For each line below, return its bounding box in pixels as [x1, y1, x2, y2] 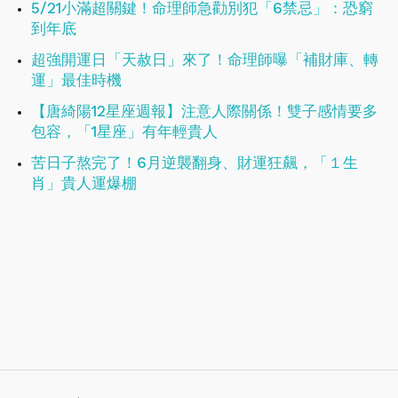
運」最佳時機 [31, 70, 122, 89]
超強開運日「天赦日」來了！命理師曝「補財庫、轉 [31, 50, 378, 68]
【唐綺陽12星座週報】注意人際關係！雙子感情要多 [31, 101, 378, 120]
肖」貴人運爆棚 [31, 173, 137, 192]
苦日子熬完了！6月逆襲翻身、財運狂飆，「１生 [31, 153, 358, 171]
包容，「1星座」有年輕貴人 [31, 122, 218, 140]
